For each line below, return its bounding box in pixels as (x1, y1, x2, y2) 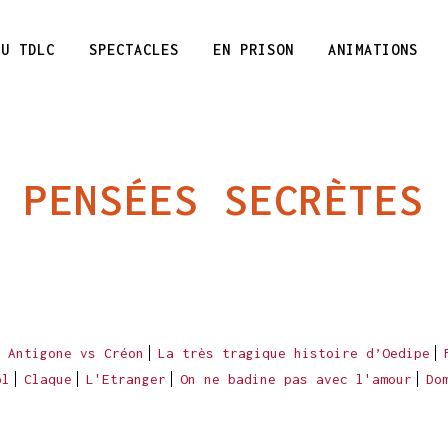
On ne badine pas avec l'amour (180, 371, 412, 387)
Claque (24, 371, 72, 387)
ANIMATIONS (328, 41, 418, 58)
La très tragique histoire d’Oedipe (158, 345, 430, 361)
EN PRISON (213, 41, 294, 58)
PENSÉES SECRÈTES (24, 175, 424, 224)
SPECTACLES (89, 41, 179, 58)
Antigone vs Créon (8, 345, 144, 361)
